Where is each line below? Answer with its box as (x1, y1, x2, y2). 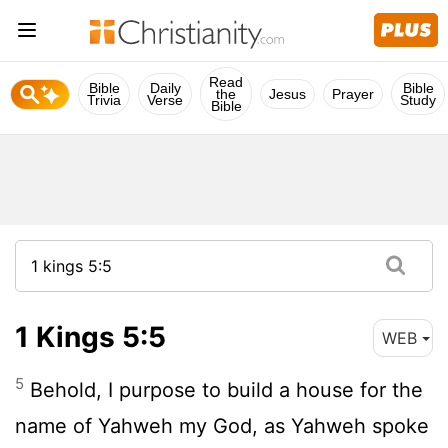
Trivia (87, 92, 121, 108)
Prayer (332, 86, 374, 102)
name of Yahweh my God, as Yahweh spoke (15, 413, 429, 438)
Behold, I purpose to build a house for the (24, 377, 423, 402)
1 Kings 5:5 (15, 319, 166, 354)
